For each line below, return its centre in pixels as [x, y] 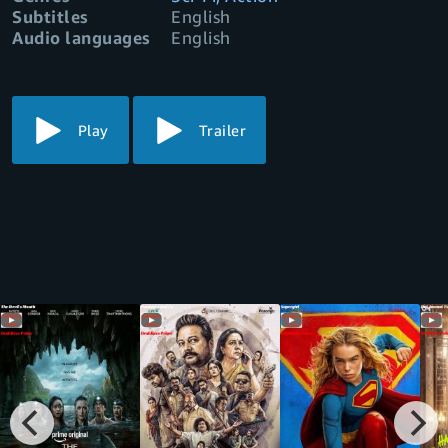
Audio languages [81, 38]
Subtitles [50, 17]
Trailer [222, 130]
